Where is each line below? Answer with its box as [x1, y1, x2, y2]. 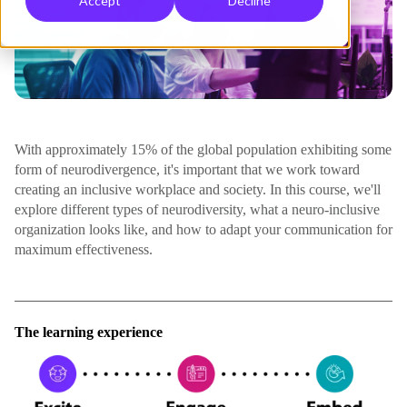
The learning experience [15, 323, 163, 340]
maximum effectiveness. [15, 241, 153, 257]
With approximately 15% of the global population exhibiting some [15, 141, 392, 157]
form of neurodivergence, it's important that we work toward [15, 161, 360, 177]
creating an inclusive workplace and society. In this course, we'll [15, 181, 381, 197]
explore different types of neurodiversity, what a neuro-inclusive [15, 201, 380, 217]
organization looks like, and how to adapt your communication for [15, 221, 392, 237]
